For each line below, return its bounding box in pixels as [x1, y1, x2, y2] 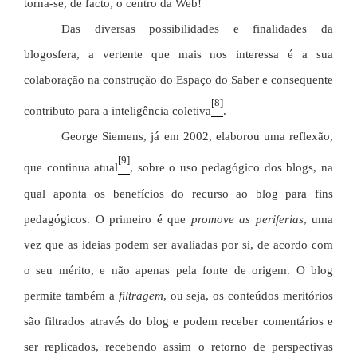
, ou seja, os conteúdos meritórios [163, 288, 333, 302]
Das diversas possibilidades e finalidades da [61, 22, 333, 35]
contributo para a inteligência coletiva [24, 104, 211, 118]
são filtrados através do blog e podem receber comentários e [24, 314, 333, 328]
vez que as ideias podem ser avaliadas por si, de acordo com [24, 237, 333, 251]
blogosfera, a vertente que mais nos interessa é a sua [24, 47, 333, 61]
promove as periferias [190, 212, 304, 226]
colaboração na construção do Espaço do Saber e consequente [24, 73, 333, 86]
